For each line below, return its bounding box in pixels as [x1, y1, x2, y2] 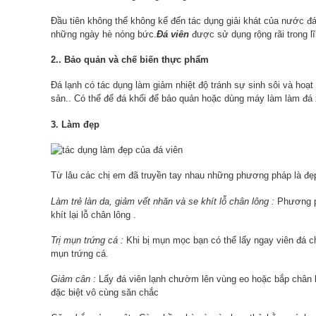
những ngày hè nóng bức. [51, 28, 157, 39]
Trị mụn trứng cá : [51, 234, 123, 245]
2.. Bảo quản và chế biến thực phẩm [51, 54, 209, 66]
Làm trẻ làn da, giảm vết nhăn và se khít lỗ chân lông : [51, 195, 274, 207]
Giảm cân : [51, 274, 96, 285]
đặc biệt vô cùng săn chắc [51, 287, 159, 298]
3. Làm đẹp [51, 119, 99, 130]
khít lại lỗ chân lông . [51, 209, 136, 220]
